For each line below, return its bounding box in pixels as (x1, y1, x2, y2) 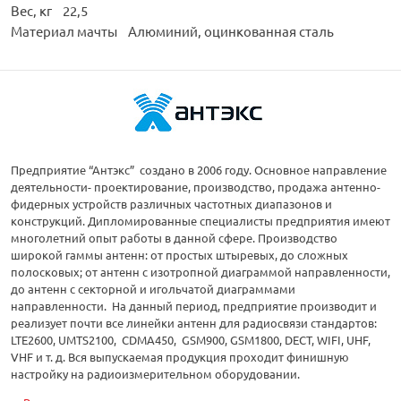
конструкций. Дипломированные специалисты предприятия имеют (11, 213, 390, 229)
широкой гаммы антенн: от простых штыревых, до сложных (11, 247, 348, 263)
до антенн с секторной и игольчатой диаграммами (11, 281, 295, 297)
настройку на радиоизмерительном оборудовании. (11, 366, 300, 382)
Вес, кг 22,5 (11, 2, 88, 20)
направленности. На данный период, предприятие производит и (11, 298, 377, 314)
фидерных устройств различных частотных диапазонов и (11, 196, 332, 212)
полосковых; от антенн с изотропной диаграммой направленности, (11, 264, 390, 280)
